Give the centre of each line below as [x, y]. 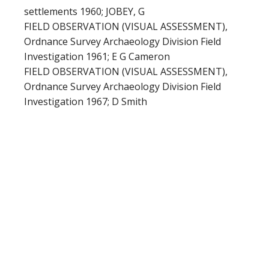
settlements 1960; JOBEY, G [84, 11]
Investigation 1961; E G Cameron [97, 56]
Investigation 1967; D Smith [86, 101]
